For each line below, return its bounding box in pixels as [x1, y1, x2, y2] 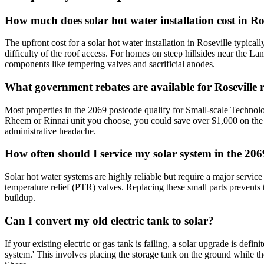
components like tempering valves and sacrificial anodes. [5, 59, 215, 70]
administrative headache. [5, 126, 96, 136]
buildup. [5, 193, 35, 203]
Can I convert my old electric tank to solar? [5, 214, 214, 227]
